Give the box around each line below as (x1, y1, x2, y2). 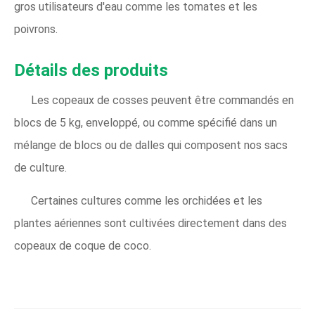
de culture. (14, 161, 67, 174)
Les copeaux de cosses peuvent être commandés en (31, 94, 294, 107)
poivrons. (14, 22, 58, 36)
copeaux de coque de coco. (14, 239, 151, 252)
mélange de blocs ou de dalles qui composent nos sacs (14, 139, 288, 152)
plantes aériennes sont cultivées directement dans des (14, 217, 287, 230)
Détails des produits (14, 60, 168, 80)
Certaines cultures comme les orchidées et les (31, 194, 262, 207)
